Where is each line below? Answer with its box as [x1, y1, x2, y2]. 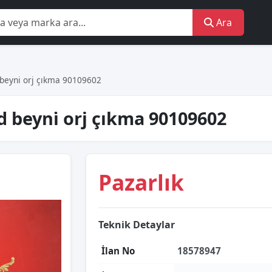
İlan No [101, 245, 135, 257]
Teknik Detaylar [98, 218, 175, 231]
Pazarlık [98, 168, 184, 197]
